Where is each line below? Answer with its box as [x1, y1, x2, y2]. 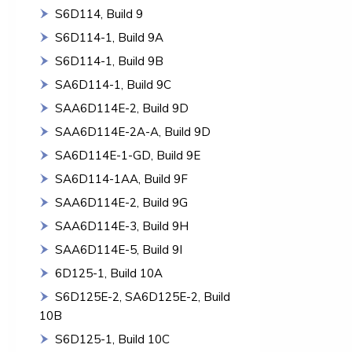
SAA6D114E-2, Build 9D [55, 101, 189, 115]
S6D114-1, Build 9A [55, 30, 163, 45]
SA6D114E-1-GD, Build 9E [55, 148, 200, 163]
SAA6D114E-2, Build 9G [55, 195, 188, 210]
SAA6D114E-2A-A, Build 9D [55, 124, 211, 139]
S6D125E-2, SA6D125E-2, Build [55, 289, 230, 304]
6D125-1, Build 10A [55, 266, 163, 280]
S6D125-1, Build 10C [55, 332, 170, 346]
